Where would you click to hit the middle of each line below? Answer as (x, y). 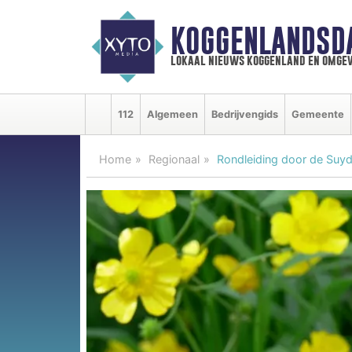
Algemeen (172, 114)
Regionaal (174, 159)
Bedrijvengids (245, 114)
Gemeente (318, 114)
